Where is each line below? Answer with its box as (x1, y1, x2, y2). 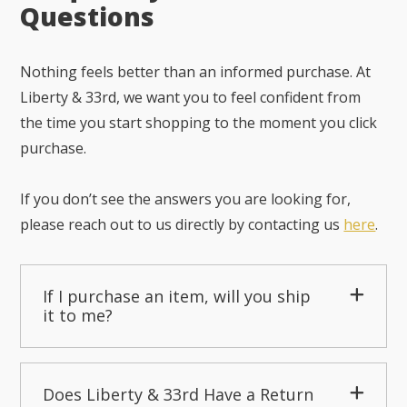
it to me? (43, 303, 114, 326)
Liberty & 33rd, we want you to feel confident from (20, 86, 362, 107)
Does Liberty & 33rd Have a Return (43, 382, 314, 405)
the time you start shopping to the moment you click (20, 112, 378, 133)
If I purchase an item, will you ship (43, 284, 312, 307)
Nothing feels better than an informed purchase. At (20, 61, 372, 82)
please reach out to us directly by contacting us (20, 213, 344, 234)
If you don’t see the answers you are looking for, (20, 188, 352, 209)
